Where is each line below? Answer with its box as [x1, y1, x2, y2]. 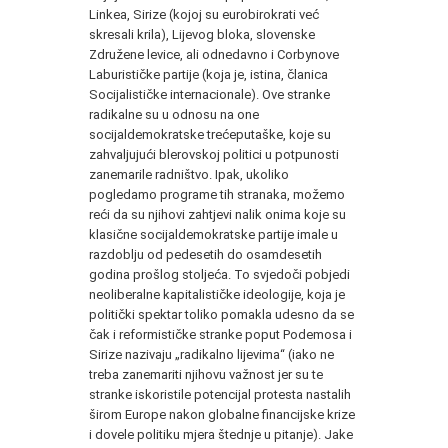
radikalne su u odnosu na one [89, 106, 259, 122]
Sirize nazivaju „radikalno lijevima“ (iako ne [89, 346, 334, 362]
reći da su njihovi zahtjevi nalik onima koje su [89, 206, 346, 222]
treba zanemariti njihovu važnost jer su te [89, 366, 323, 382]
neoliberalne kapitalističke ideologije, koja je [89, 286, 345, 302]
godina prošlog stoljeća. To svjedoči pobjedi [89, 266, 350, 282]
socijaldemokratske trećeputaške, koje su [89, 126, 331, 142]
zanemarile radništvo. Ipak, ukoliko [89, 166, 289, 182]
